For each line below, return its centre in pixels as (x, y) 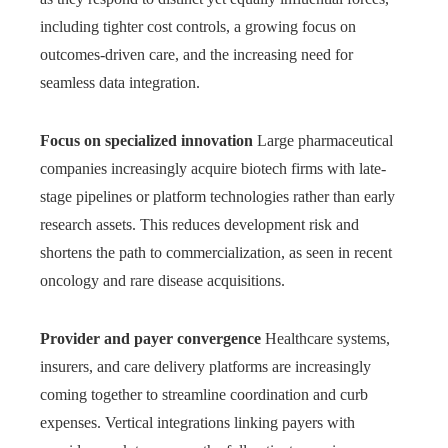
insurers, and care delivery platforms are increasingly (205, 367)
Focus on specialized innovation (146, 141)
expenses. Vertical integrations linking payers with (197, 423)
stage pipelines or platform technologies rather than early (217, 197)
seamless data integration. (120, 83)
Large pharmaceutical (323, 141)
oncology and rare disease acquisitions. (162, 281)
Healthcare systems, (325, 339)
